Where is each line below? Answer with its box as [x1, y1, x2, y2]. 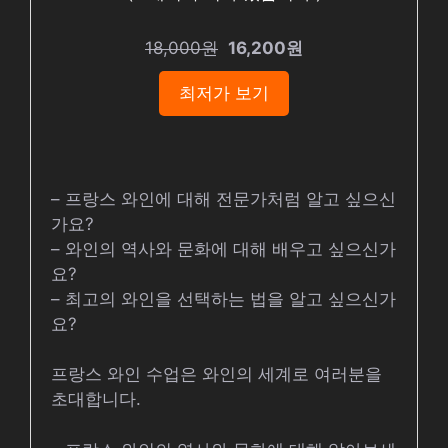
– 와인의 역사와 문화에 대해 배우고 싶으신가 [51, 238, 396, 259]
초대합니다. [51, 389, 141, 409]
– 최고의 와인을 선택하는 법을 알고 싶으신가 [51, 288, 396, 309]
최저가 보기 [179, 82, 269, 103]
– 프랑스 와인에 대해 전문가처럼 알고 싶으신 [51, 188, 396, 209]
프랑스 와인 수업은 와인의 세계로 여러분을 [51, 364, 382, 384]
